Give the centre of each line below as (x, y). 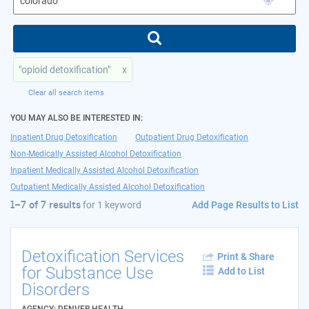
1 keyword (119, 205)
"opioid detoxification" (66, 69)
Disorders (56, 290)
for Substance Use (87, 273)
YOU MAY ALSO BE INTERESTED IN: (79, 118)
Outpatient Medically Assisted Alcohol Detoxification (108, 187)
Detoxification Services (103, 257)
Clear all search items (67, 92)
